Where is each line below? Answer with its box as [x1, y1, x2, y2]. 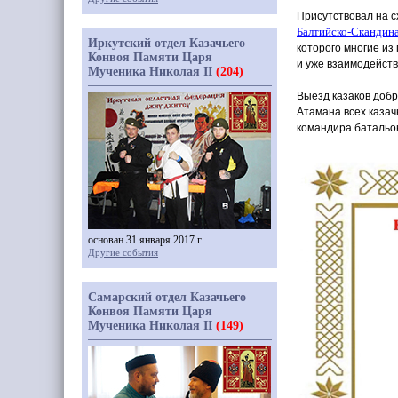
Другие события [88, 247, 158, 258]
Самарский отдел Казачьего [88, 291, 246, 304]
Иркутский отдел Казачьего [88, 36, 245, 50]
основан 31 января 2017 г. [88, 234, 203, 246]
